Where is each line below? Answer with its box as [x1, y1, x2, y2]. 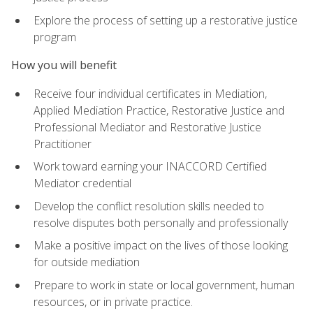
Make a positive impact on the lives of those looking [34, 238, 288, 254]
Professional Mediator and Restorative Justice [34, 119, 261, 135]
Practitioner [34, 136, 92, 152]
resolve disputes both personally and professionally [34, 214, 288, 231]
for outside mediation [34, 254, 140, 270]
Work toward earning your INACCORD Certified [34, 159, 267, 175]
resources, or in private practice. [34, 293, 193, 310]
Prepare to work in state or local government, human [34, 277, 295, 293]
